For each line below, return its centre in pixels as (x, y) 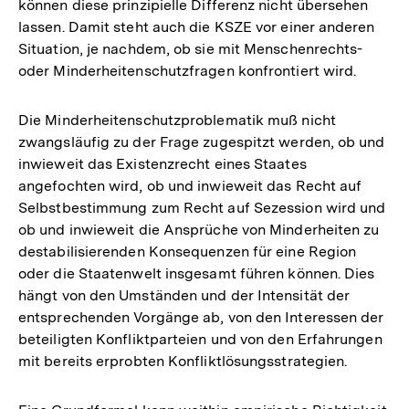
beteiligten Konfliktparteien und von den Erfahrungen (200, 339)
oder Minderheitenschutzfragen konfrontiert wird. (188, 70)
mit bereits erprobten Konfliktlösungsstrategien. (183, 361)
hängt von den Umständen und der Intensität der (184, 295)
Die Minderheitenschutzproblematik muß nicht (177, 120)
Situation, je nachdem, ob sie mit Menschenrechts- (191, 48)
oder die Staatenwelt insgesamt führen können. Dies (197, 273)
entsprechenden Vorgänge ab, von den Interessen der (201, 317)
